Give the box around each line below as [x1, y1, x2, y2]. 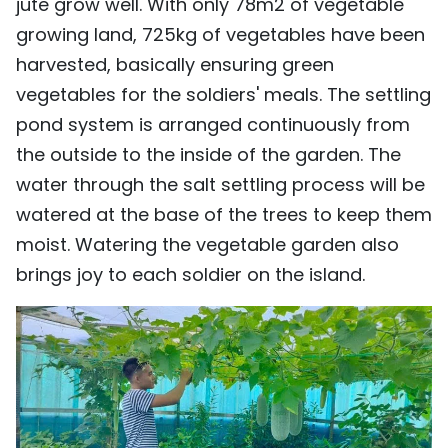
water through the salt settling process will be [16, 171, 425, 197]
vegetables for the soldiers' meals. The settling [16, 81, 431, 107]
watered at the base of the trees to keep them [16, 201, 432, 227]
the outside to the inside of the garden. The [16, 141, 401, 167]
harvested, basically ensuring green [16, 51, 334, 77]
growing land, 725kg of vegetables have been [16, 21, 425, 47]
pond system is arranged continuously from [16, 111, 410, 137]
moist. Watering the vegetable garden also [16, 231, 399, 257]
